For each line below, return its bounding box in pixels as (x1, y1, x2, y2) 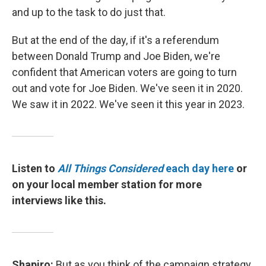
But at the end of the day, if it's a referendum (12, 34, 219, 46)
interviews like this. (12, 194, 106, 207)
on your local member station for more (12, 178, 202, 191)
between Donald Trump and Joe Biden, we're (12, 50, 220, 62)
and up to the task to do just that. (12, 6, 166, 18)
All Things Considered (58, 162, 163, 175)
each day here (163, 162, 234, 175)
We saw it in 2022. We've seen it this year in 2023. (12, 98, 245, 110)
